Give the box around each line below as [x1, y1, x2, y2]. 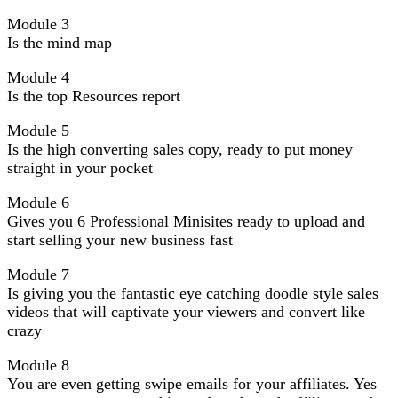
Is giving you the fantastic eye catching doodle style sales [7, 283, 378, 302]
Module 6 [7, 193, 69, 211]
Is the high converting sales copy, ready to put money [7, 139, 353, 158]
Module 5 [7, 121, 69, 139]
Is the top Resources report [7, 86, 180, 105]
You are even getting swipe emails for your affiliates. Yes [7, 374, 377, 393]
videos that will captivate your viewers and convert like [7, 302, 365, 321]
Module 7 [7, 265, 69, 283]
